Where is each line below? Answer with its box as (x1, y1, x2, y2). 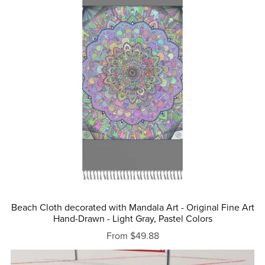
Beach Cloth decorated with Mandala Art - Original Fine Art (11, 202, 254, 214)
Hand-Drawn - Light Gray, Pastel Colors (53, 213, 212, 225)
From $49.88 (106, 230, 159, 243)
